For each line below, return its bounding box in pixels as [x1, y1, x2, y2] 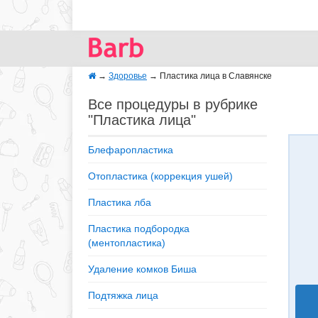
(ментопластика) [88, 237, 165, 248]
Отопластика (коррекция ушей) [88, 170, 233, 182]
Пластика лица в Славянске [160, 71, 272, 81]
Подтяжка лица [88, 290, 158, 301]
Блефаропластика [88, 144, 173, 155]
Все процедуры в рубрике [88, 97, 258, 112]
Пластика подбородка [88, 223, 190, 234]
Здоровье [109, 71, 147, 81]
